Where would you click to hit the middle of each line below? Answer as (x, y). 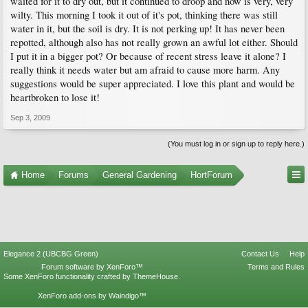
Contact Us (260, 254)
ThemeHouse (155, 276)
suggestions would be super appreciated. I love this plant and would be (153, 84)
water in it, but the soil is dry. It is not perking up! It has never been (147, 29)
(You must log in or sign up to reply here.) (236, 144)
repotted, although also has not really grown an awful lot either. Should (154, 42)
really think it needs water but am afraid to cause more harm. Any (145, 70)
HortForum (211, 175)
